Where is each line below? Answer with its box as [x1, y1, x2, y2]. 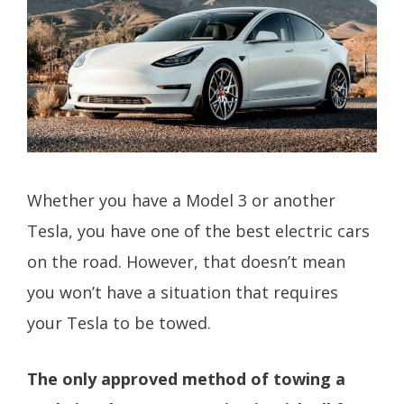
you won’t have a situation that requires [27, 280, 338, 303]
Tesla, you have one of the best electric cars [27, 219, 370, 242]
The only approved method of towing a [27, 368, 345, 390]
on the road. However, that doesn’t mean [27, 250, 345, 272]
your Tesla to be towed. [27, 311, 211, 334]
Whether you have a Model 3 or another [27, 188, 335, 211]
